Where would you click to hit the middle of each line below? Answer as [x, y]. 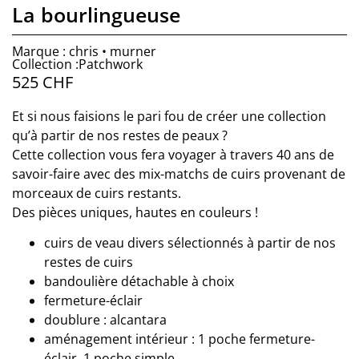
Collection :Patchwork [77, 65]
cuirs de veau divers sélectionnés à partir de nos [190, 243]
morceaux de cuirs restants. [97, 193]
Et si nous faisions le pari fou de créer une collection [169, 116]
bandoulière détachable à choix [139, 282]
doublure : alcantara [105, 320]
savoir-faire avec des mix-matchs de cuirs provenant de [179, 173]
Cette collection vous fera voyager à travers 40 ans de [173, 154]
